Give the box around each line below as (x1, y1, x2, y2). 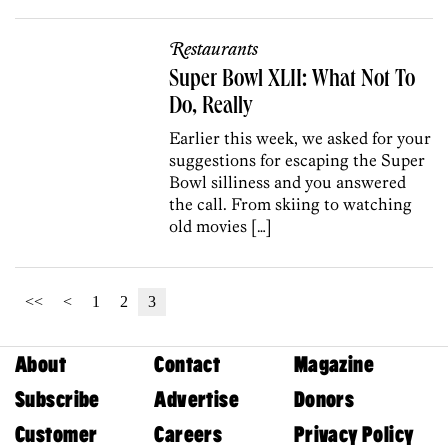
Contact (154, 351, 221, 377)
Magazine (293, 351, 375, 377)
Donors (293, 386, 355, 412)
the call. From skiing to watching (169, 193, 413, 214)
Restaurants (169, 38, 259, 61)
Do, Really (169, 95, 254, 120)
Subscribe (15, 386, 100, 412)
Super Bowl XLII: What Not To (169, 68, 416, 93)
